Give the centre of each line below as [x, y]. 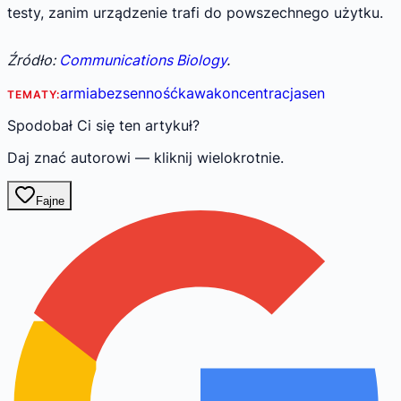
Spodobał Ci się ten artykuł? [103, 126]
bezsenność [137, 94]
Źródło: [33, 60]
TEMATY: [34, 95]
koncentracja [257, 94]
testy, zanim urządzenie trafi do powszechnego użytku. [195, 13]
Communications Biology [143, 60]
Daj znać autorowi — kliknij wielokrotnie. [145, 158]
